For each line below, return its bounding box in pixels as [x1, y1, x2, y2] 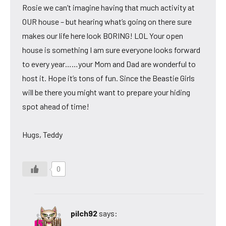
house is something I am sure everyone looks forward [22, 44, 200, 54]
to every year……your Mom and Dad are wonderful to [22, 59, 196, 69]
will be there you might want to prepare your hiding [22, 87, 190, 97]
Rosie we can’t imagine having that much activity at [22, 2, 195, 12]
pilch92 [71, 208, 97, 218]
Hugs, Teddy [22, 129, 63, 139]
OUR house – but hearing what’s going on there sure [22, 16, 192, 26]
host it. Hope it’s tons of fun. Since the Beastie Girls [22, 73, 195, 83]
